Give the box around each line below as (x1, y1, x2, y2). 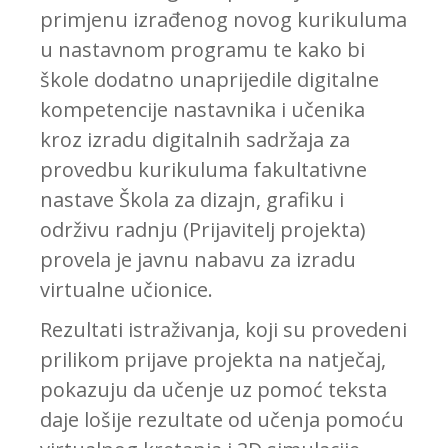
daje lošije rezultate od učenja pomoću (40, 406, 404, 434)
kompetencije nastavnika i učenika (40, 96, 365, 124)
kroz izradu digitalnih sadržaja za (40, 126, 350, 154)
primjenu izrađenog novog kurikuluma (40, 6, 407, 34)
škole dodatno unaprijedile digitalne (40, 66, 379, 94)
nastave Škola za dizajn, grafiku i (40, 186, 344, 214)
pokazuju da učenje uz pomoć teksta (40, 376, 387, 404)
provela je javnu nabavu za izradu (40, 246, 356, 274)
